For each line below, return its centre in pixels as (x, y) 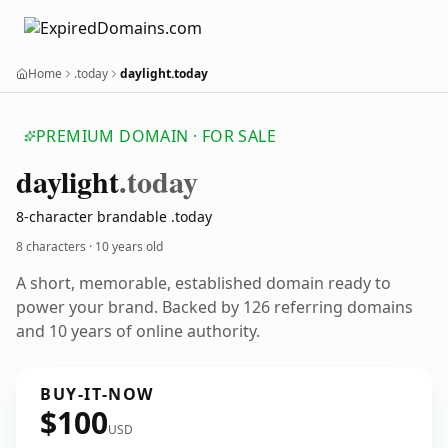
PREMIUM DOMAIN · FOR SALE (156, 136)
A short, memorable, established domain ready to (203, 283)
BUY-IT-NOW (97, 394)
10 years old (129, 246)
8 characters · (55, 246)
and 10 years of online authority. (138, 331)
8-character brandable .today (114, 216)
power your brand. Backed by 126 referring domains (214, 307)
